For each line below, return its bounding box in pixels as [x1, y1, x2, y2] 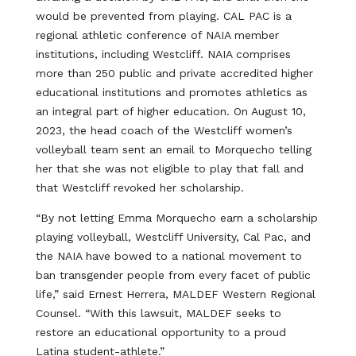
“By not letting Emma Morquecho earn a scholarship [35, 211, 318, 224]
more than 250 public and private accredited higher [35, 67, 313, 79]
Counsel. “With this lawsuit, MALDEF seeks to [35, 307, 281, 319]
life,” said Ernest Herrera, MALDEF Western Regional [35, 288, 315, 300]
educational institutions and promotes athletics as [35, 86, 308, 99]
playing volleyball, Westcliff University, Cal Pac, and [35, 230, 311, 243]
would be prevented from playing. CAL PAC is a [35, 10, 292, 22]
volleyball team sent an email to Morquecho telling [35, 143, 311, 156]
